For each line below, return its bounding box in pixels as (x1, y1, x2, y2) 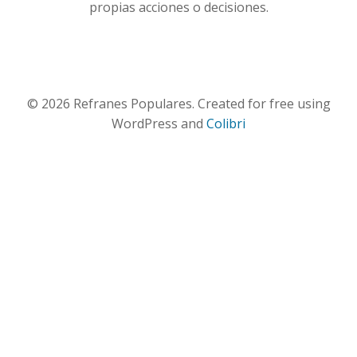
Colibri (206, 115, 245, 132)
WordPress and (112, 115, 206, 132)
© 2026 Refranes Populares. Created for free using (26, 95, 331, 112)
